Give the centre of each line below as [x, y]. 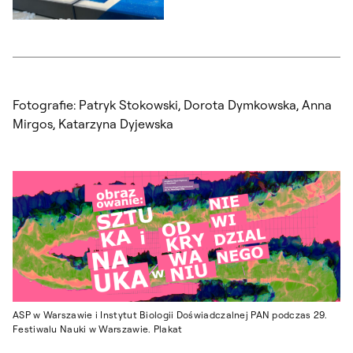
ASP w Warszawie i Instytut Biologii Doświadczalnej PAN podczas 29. [170, 315]
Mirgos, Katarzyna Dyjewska [93, 123]
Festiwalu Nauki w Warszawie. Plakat [98, 329]
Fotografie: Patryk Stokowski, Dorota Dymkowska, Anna [172, 104]
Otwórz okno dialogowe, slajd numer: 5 [108, 28]
